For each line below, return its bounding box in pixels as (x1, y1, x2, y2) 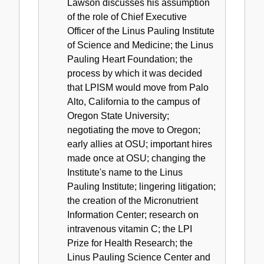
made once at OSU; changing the (67, 153, 206, 163)
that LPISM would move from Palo (67, 82, 209, 93)
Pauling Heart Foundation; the (67, 54, 193, 64)
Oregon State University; (67, 110, 169, 121)
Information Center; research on (67, 209, 199, 220)
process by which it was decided (67, 68, 202, 78)
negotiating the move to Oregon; (67, 124, 200, 135)
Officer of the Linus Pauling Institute (67, 25, 214, 36)
